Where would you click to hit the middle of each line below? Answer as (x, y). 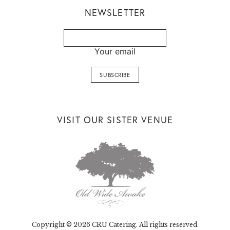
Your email (115, 51)
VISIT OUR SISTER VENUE (115, 120)
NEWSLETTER (115, 12)
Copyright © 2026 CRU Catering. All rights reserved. (115, 225)
